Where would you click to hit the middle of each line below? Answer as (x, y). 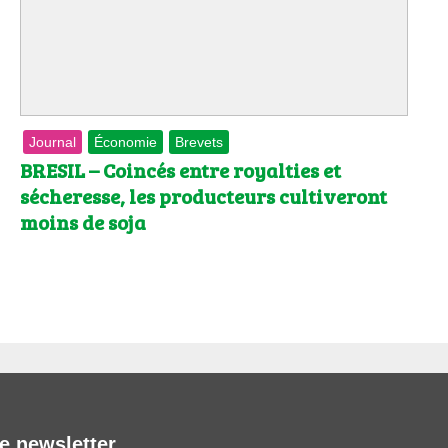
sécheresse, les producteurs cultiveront (203, 196)
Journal (52, 142)
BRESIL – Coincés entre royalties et (180, 170)
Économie (125, 142)
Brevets (199, 142)
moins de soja (83, 222)
